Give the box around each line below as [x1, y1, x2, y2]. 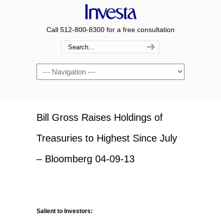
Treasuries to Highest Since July [37, 133, 177, 144]
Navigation [37, 65, 70, 73]
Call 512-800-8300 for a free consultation [46, 26, 175, 34]
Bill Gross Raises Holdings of [37, 112, 163, 123]
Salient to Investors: [37, 208, 93, 215]
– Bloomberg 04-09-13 [37, 153, 135, 164]
